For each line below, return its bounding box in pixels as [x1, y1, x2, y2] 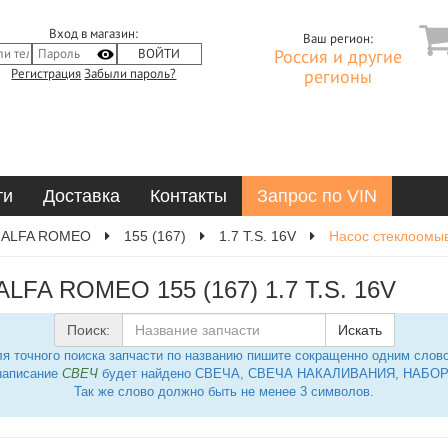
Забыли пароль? [84, 66, 177, 82]
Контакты [150, 186, 227, 206]
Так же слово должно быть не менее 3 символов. [74, 384, 374, 399]
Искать [337, 322, 382, 338]
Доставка [43, 186, 120, 206]
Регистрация [11, 66, 82, 82]
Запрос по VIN [257, 186, 377, 206]
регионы [303, 67, 372, 88]
